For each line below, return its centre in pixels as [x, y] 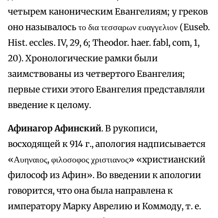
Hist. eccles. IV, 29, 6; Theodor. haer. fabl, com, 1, [104, 43]
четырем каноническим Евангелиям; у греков [108, 12]
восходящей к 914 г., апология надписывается [107, 144]
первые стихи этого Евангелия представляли [106, 90]
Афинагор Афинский [54, 129]
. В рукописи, [129, 129]
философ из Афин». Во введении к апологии [104, 175]
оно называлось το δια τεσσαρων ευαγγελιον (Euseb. [109, 27]
